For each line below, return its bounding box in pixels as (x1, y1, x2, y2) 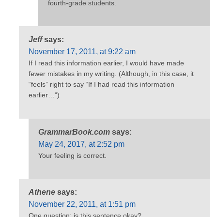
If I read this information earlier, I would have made (29, 59, 184, 67)
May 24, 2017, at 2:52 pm (38, 139, 124, 148)
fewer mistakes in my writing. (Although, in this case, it (29, 70, 194, 78)
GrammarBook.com (38, 127, 110, 136)
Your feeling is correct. (38, 151, 107, 159)
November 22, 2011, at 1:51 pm (29, 200, 136, 209)
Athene (29, 188, 55, 197)
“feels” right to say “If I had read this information (29, 80, 174, 89)
